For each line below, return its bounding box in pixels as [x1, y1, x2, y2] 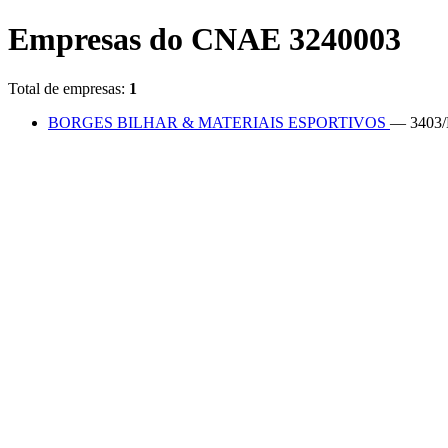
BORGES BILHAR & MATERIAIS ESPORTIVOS [48, 113, 390, 131]
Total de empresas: [8, 79, 129, 97]
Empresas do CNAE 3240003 [8, 21, 401, 58]
